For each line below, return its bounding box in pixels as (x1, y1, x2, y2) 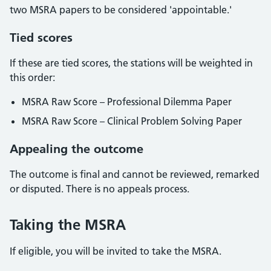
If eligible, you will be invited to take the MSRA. (10, 245, 224, 257)
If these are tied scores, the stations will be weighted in (10, 57, 253, 69)
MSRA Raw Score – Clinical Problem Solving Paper (22, 115, 242, 127)
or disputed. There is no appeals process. (10, 183, 189, 195)
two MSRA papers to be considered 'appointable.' (10, 4, 232, 16)
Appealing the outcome (10, 142, 143, 156)
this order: (10, 71, 55, 83)
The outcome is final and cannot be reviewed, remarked (10, 168, 260, 180)
